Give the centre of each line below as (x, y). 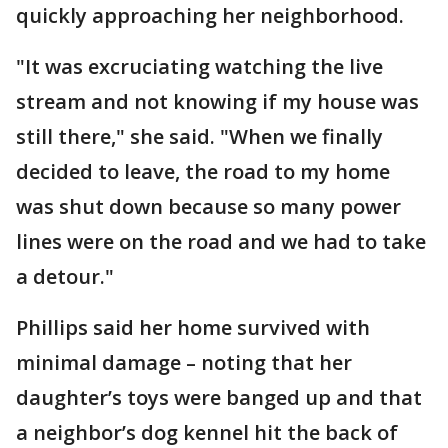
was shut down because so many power (208, 206)
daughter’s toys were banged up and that (219, 397)
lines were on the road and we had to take (221, 241)
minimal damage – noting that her (184, 362)
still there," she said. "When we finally (199, 136)
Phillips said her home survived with (193, 327)
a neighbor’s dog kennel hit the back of (207, 432)
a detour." (65, 276)
